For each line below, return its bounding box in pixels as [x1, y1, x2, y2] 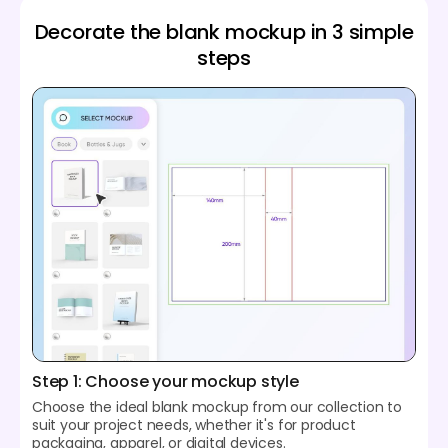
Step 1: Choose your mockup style [32, 369, 299, 393]
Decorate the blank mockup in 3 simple [34, 17, 414, 46]
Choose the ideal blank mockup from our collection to [32, 396, 403, 417]
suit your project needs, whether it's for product [32, 414, 356, 435]
